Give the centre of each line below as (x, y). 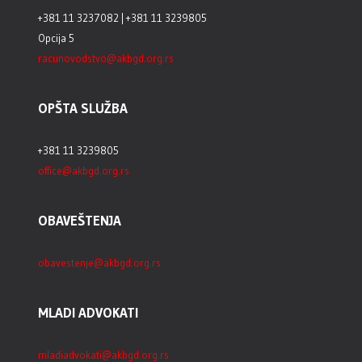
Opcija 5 (57, 38)
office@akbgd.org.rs (84, 170)
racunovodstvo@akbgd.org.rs (106, 58)
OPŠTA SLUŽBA (83, 107)
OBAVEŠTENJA (80, 220)
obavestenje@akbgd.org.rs (100, 262)
